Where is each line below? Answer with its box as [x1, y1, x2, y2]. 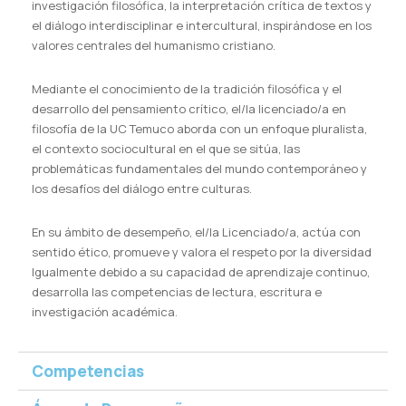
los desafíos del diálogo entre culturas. [32, 180, 252, 197]
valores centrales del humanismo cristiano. [32, 37, 275, 53]
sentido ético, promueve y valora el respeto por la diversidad [32, 244, 372, 260]
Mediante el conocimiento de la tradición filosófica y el [32, 81, 342, 97]
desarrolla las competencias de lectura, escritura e [32, 284, 322, 300]
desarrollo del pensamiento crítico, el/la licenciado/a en [32, 101, 346, 117]
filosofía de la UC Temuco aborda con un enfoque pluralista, [32, 121, 367, 137]
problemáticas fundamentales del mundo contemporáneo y [32, 160, 367, 177]
